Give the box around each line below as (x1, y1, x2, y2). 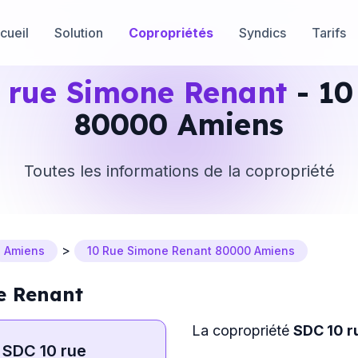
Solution (54, 24, 103, 41)
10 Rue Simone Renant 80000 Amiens (87, 244, 295, 257)
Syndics (239, 24, 286, 41)
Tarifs (312, 24, 346, 41)
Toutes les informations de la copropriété (23, 161, 335, 181)
